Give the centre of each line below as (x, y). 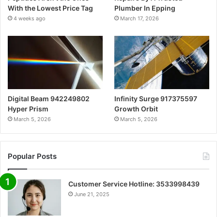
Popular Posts (32, 156)
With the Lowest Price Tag (50, 8)
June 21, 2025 (92, 194)
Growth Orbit (136, 109)
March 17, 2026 (140, 18)
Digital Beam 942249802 (49, 99)
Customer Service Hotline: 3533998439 (134, 184)
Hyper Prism (28, 109)
